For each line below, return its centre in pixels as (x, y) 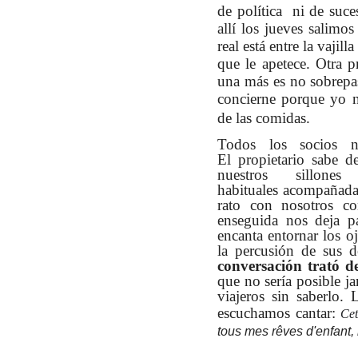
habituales (251, 189)
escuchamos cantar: (276, 312)
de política (250, 11)
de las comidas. (266, 118)
